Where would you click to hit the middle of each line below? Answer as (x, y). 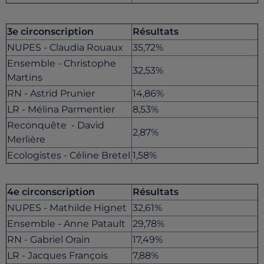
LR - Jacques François (57, 256)
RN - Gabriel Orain (49, 240)
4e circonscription (51, 192)
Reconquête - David (56, 126)
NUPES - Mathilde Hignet (67, 208)
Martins (25, 78)
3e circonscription (50, 32)
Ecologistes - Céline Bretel (69, 156)
